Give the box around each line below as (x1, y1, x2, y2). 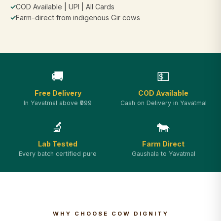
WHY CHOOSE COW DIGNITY (52, 210, 169, 217)
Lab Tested (38, 140, 77, 148)
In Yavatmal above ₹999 (24, 99, 92, 107)
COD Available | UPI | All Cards (16, 2, 114, 11)
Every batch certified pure (19, 150, 97, 157)
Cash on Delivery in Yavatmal (120, 99, 207, 107)
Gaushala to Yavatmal (131, 150, 195, 157)
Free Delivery (34, 89, 81, 97)
